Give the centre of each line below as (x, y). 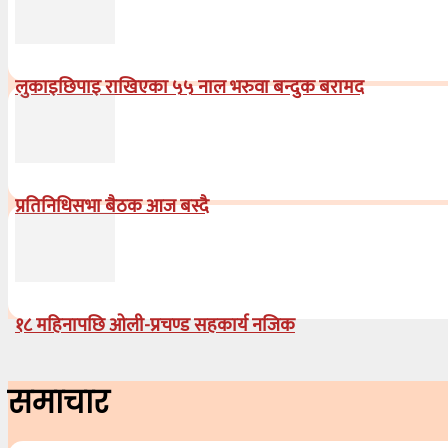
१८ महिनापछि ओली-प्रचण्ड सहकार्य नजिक (155, 325)
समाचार (58, 402)
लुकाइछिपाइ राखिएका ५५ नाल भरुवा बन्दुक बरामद (189, 87)
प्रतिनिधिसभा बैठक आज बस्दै (112, 206)
